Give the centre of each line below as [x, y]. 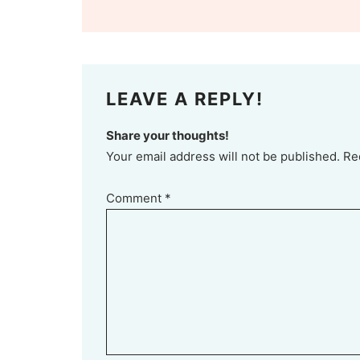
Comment [136, 198]
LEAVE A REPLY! [185, 99]
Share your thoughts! [168, 136]
